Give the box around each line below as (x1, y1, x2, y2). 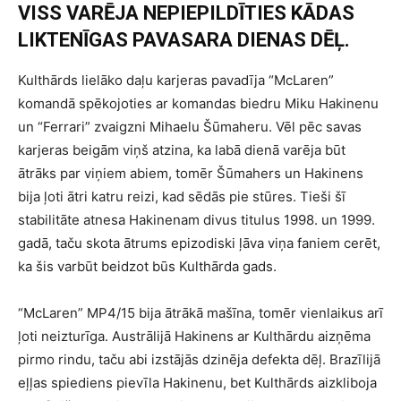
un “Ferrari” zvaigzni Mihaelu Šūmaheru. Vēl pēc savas (18, 118, 362, 136)
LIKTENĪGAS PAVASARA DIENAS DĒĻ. (18, 29, 350, 52)
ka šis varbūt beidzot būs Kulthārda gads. (18, 258, 277, 276)
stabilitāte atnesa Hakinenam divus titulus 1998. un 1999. (18, 211, 375, 229)
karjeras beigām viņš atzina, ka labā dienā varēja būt (18, 141, 346, 159)
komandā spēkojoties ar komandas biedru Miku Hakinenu (18, 95, 379, 113)
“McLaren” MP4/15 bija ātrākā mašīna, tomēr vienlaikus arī (18, 304, 383, 322)
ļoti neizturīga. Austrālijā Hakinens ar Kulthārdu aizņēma (18, 328, 371, 346)
